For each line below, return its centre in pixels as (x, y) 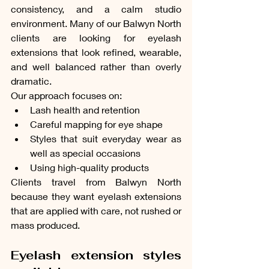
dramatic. (31, 80)
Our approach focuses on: (66, 95)
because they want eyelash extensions (96, 196)
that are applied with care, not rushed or (96, 210)
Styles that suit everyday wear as (106, 138)
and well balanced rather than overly (96, 66)
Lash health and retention (85, 109)
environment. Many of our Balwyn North (96, 23)
